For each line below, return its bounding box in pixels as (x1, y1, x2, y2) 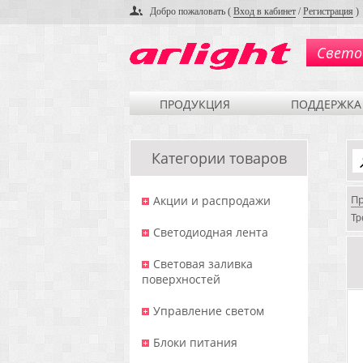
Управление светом (153, 303, 264, 318)
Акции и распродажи (153, 193, 271, 208)
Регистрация (303, 6, 353, 17)
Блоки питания (153, 335, 237, 350)
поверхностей (142, 271, 220, 287)
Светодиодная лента (153, 224, 268, 240)
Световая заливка (153, 256, 253, 271)
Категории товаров (151, 148, 287, 168)
